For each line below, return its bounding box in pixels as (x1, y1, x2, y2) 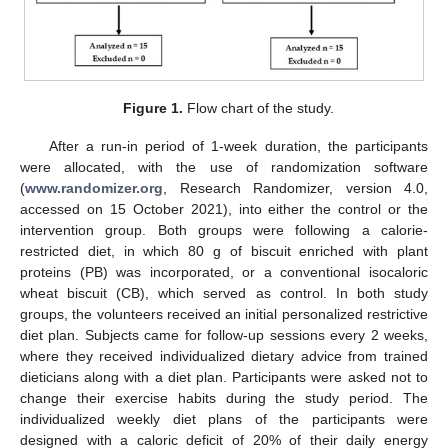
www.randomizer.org (25, 180, 163, 197)
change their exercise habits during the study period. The (20, 390, 428, 407)
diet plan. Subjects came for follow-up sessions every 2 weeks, (20, 327, 428, 344)
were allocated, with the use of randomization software (20, 159, 428, 176)
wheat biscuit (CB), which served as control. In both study (20, 285, 428, 302)
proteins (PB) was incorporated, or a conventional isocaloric (20, 264, 428, 281)
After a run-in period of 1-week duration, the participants (48, 138, 428, 155)
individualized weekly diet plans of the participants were (20, 411, 428, 428)
